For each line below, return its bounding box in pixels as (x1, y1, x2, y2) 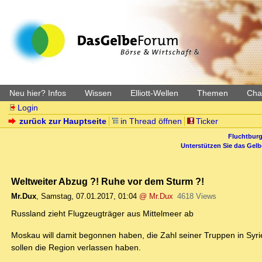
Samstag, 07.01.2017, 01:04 (41, 192, 137, 201)
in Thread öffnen (120, 116, 182, 126)
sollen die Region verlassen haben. (11, 243, 141, 253)
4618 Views (177, 192, 216, 201)
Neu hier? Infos (9, 88, 66, 98)
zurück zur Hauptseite (19, 116, 107, 126)
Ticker (195, 116, 218, 126)
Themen (197, 88, 228, 98)
